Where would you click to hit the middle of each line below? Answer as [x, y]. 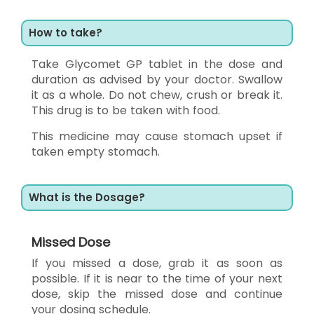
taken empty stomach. [96, 151]
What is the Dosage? [87, 197]
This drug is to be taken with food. [126, 110]
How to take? [66, 32]
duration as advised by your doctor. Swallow [157, 79]
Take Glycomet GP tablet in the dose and [157, 64]
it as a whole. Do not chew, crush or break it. [157, 95]
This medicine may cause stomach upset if [157, 136]
